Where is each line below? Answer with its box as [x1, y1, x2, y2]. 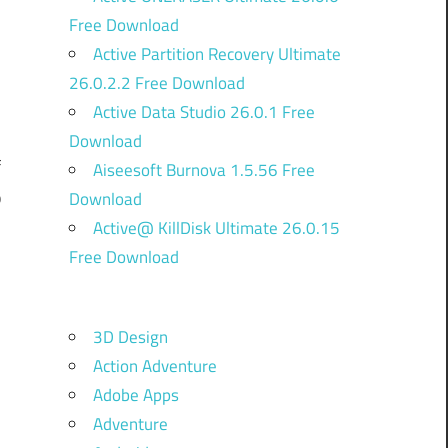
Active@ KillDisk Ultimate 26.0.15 [92, 214, 340, 241]
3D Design [92, 323, 168, 350]
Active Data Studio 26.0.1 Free [92, 98, 315, 125]
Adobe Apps [92, 381, 179, 408]
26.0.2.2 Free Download [68, 69, 245, 96]
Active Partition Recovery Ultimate [92, 40, 341, 67]
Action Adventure [92, 352, 217, 379]
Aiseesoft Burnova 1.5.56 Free [92, 156, 315, 183]
